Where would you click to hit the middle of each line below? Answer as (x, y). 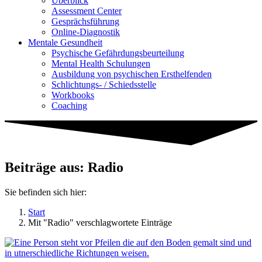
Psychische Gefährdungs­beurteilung (118, 53)
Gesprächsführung (85, 21)
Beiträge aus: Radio (64, 168)
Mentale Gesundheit (65, 42)
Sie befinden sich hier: (46, 192)
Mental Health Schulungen (101, 63)
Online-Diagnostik (86, 32)
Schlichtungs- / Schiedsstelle (104, 85)
